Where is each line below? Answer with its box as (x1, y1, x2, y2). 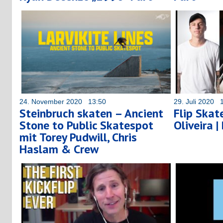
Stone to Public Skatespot (19, 117, 153, 133)
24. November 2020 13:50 (19, 97, 106, 106)
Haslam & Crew (19, 141, 99, 157)
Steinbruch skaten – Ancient (19, 105, 163, 121)
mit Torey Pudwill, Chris (19, 129, 137, 145)
